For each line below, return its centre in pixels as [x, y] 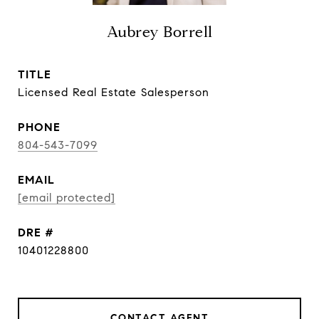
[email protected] [67, 198]
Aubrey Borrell [159, 32]
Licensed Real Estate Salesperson [114, 92]
